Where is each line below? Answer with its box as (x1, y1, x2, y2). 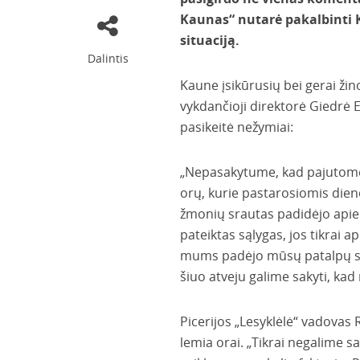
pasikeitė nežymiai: (179, 118, 293, 136)
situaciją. (179, 31, 239, 49)
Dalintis (87, 51, 129, 66)
